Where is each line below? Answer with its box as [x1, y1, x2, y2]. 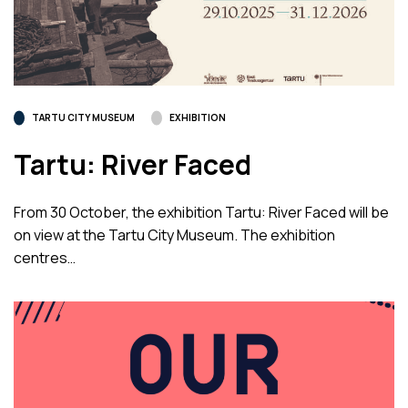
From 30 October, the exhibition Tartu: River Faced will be [14, 201, 389, 222]
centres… [14, 247, 76, 268]
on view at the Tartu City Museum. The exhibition [14, 224, 335, 245]
